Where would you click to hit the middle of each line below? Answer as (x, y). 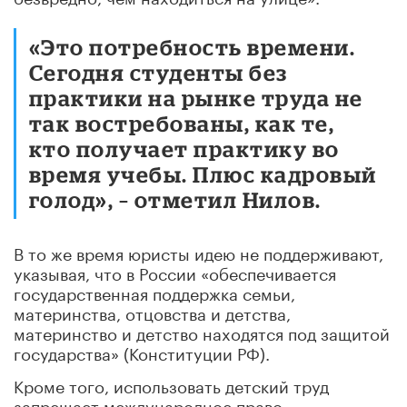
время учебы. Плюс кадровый (203, 174)
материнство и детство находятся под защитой (202, 331)
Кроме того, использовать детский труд (171, 384)
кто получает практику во (184, 148)
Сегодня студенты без (159, 72)
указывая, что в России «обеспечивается (175, 271)
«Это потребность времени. (193, 46)
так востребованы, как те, (182, 123)
